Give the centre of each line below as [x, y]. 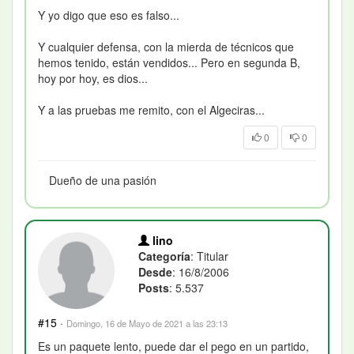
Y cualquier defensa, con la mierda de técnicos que [166, 46]
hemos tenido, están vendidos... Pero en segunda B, [169, 62]
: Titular [210, 256]
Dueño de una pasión [103, 180]
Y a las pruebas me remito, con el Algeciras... [151, 109]
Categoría [165, 256]
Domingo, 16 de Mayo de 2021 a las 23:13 [147, 324]
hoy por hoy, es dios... [93, 78]
